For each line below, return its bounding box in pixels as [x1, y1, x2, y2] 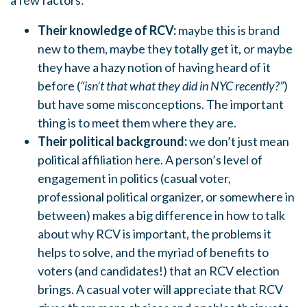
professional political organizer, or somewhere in [38, 189, 295, 205]
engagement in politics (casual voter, [38, 171, 231, 186]
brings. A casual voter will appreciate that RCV [38, 282, 283, 297]
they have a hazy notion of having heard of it [38, 60, 271, 75]
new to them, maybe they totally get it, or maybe [38, 41, 293, 57]
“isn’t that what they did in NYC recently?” [80, 78, 284, 94]
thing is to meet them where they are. [38, 115, 238, 131]
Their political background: [38, 134, 187, 149]
